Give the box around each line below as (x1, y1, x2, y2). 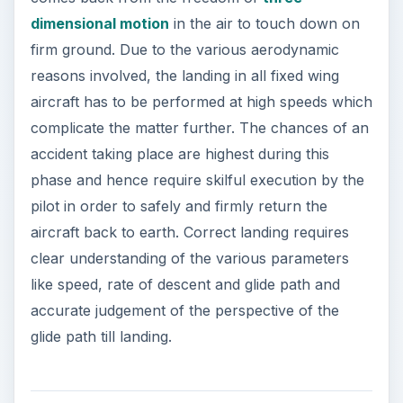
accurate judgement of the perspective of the (30, 300, 339, 319)
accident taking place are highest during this (30, 144, 329, 163)
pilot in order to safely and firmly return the (30, 196, 327, 215)
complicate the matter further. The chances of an (30, 118, 369, 137)
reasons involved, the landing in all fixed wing (30, 66, 339, 85)
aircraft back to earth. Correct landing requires (30, 222, 349, 241)
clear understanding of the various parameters (30, 248, 349, 267)
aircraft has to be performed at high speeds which (30, 92, 372, 111)
